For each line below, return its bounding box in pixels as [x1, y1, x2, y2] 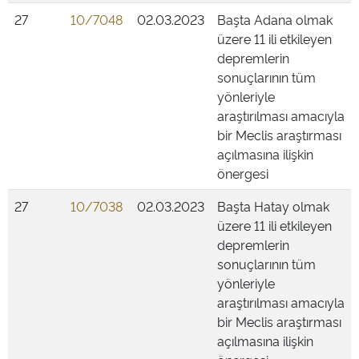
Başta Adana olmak [217, 10, 333, 28]
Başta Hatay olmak [217, 197, 329, 215]
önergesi [217, 164, 268, 182]
